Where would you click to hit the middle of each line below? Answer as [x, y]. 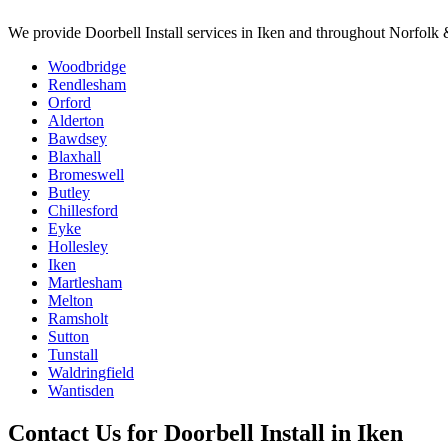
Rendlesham [87, 85]
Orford [69, 103]
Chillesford [83, 211]
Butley [69, 193]
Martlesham [85, 283]
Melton [70, 301]
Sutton [68, 337]
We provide [46, 33]
